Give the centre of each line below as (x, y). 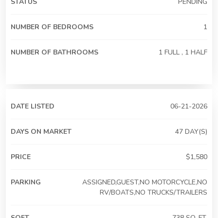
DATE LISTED (33, 106)
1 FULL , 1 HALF (183, 52)
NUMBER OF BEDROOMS (52, 27)
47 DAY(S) (191, 131)
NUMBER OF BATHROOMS (54, 52)
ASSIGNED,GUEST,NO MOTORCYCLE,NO (145, 182)
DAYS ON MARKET (41, 131)
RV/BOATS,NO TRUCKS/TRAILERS (154, 192)
